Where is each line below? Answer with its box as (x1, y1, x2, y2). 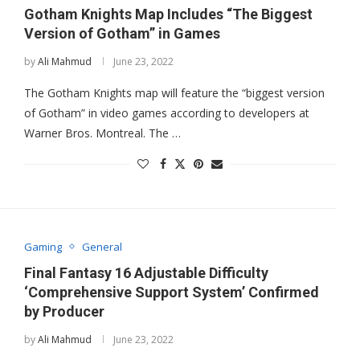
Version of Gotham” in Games (23, 25, 220, 43)
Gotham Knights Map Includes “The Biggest (23, 6, 313, 23)
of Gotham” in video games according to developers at (23, 105, 309, 121)
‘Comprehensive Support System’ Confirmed (23, 283, 319, 301)
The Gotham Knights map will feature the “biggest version (23, 85, 325, 101)
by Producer (23, 302, 104, 320)
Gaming (23, 239, 62, 254)
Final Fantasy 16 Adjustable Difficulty (23, 264, 268, 281)
